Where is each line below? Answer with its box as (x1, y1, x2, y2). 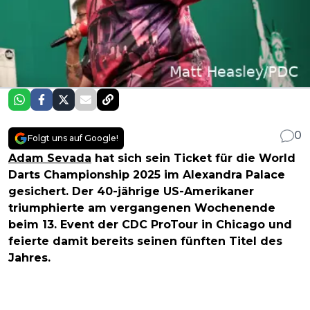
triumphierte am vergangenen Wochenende (8, 201, 275, 215)
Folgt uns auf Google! (28, 133, 118, 144)
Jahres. (8, 251, 51, 265)
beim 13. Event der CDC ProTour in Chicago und (8, 218, 292, 232)
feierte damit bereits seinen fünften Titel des (8, 235, 282, 248)
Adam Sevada (8, 152, 91, 165)
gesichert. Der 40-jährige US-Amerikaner (8, 185, 254, 199)
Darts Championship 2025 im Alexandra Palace (8, 168, 285, 182)
